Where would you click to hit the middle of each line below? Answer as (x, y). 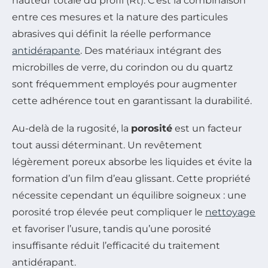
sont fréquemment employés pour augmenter (124, 84)
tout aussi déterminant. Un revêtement (107, 145)
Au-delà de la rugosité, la (71, 129)
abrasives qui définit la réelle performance (112, 34)
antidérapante (46, 51)
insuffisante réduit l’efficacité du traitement (116, 246)
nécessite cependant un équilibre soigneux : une (129, 196)
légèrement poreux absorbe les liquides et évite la (132, 162)
